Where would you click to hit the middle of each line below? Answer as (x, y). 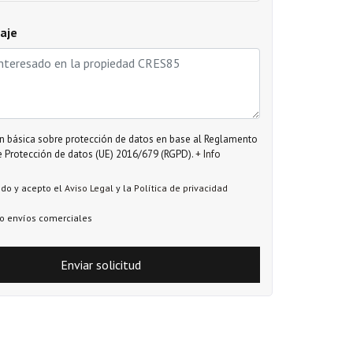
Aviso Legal (89, 188)
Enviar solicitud (102, 264)
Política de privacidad (181, 188)
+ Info (208, 154)
